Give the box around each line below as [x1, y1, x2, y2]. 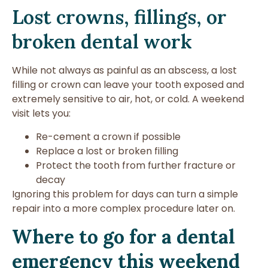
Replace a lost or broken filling [36, 144, 178, 158]
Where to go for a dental [12, 224, 235, 249]
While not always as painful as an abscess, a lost [12, 63, 237, 78]
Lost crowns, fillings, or [12, 5, 227, 30]
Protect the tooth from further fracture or [36, 158, 236, 172]
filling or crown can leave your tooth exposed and [12, 78, 244, 92]
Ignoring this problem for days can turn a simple [12, 187, 238, 201]
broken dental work [12, 29, 192, 54]
